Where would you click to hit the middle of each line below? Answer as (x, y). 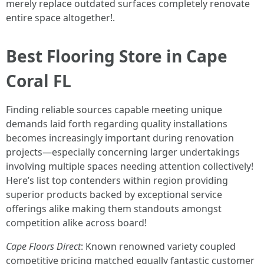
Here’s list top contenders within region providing (117, 180)
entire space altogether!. (60, 18)
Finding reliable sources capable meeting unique (114, 110)
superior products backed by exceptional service (114, 194)
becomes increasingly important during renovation (120, 138)
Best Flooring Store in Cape (117, 56)
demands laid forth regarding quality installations (117, 124)
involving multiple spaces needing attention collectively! (130, 166)
